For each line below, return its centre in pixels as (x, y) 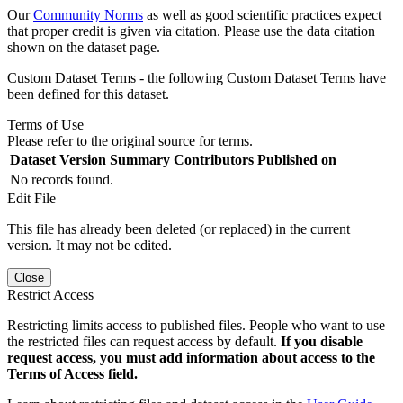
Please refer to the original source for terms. (130, 140)
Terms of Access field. (72, 373)
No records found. (62, 179)
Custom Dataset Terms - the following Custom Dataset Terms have (197, 77)
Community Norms (88, 14)
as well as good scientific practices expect (262, 14)
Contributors (214, 159)
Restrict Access (50, 294)
